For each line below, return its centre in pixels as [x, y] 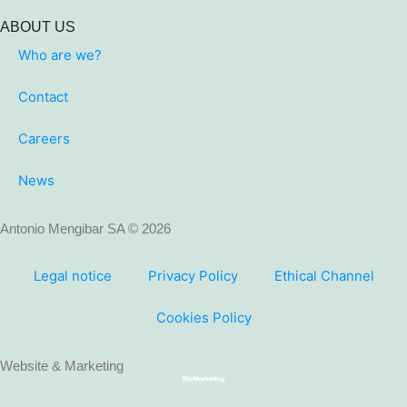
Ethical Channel [324, 276]
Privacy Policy [193, 276]
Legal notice [72, 276]
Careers [44, 139]
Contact [43, 97]
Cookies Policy [203, 318]
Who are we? [60, 55]
